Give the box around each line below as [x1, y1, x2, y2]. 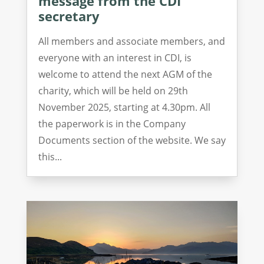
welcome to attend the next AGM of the [38, 67, 212, 81]
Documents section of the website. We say [38, 133, 226, 147]
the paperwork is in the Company [38, 117, 186, 130]
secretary [38, 6, 100, 25]
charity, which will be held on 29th [38, 84, 188, 97]
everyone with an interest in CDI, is [38, 51, 192, 64]
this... [38, 150, 62, 163]
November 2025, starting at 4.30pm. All [38, 100, 210, 114]
